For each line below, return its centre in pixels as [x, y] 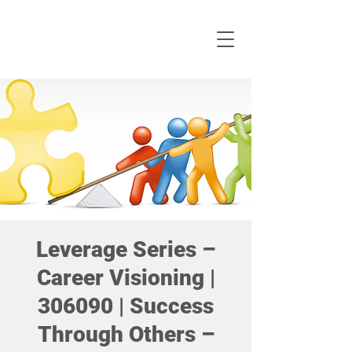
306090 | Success [126, 306]
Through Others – [126, 334]
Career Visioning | [126, 278]
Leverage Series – [126, 249]
